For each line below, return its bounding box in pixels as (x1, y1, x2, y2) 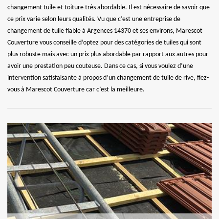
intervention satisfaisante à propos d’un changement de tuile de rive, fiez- (7, 74, 209, 82)
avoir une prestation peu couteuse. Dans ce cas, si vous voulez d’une (7, 62, 193, 70)
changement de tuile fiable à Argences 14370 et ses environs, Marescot (7, 27, 202, 35)
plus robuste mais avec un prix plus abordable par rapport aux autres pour (7, 50, 208, 58)
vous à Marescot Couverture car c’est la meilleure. (7, 86, 145, 93)
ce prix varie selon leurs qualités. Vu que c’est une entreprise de (7, 15, 180, 23)
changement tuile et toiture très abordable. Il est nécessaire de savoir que (7, 3, 210, 11)
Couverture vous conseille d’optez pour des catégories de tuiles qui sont (7, 39, 201, 46)
